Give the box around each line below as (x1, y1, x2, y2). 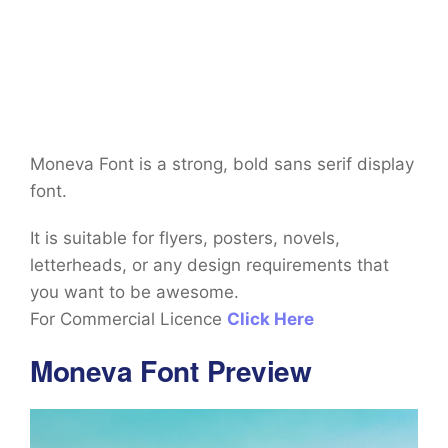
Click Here (227, 309, 314, 330)
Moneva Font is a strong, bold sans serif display (30, 154, 414, 175)
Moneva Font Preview (30, 350, 312, 392)
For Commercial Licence (30, 309, 227, 330)
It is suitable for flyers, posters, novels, (30, 228, 340, 249)
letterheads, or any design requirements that (30, 255, 389, 276)
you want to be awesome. (30, 282, 244, 303)
